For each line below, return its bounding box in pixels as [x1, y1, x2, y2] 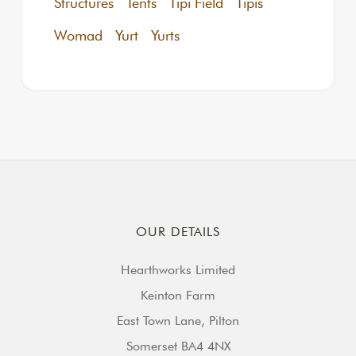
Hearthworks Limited [121, 262, 235, 278]
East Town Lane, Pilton [117, 313, 239, 329]
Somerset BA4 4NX [126, 339, 230, 354]
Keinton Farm [141, 288, 215, 304]
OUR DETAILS [136, 224, 220, 240]
